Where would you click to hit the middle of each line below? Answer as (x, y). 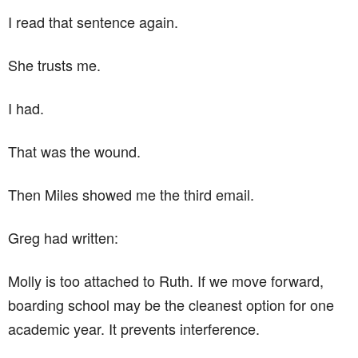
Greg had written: (63, 237)
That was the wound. (74, 151)
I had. (26, 107)
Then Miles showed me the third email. (131, 194)
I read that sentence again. (93, 21)
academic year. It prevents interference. (134, 328)
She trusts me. (54, 64)
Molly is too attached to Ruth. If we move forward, (166, 280)
